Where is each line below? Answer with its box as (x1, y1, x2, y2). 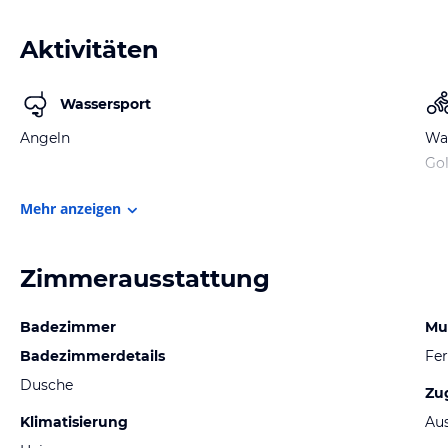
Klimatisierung (20, 413, 128, 432)
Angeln (20, 129, 70, 148)
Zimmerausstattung (20, 264, 270, 294)
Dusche (20, 376, 73, 395)
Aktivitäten (20, 35, 159, 65)
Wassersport (60, 94, 151, 113)
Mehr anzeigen (20, 199, 121, 219)
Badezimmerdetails (20, 347, 165, 366)
